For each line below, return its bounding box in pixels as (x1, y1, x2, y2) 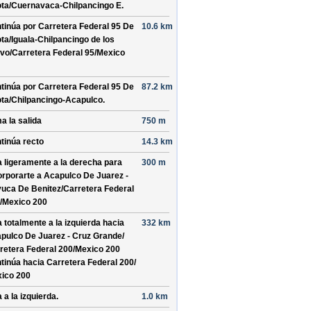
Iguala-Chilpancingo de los (11, 35, 115, 44)
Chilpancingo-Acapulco (11, 95, 103, 105)
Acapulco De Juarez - (44, 171, 128, 180)
